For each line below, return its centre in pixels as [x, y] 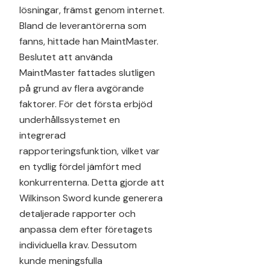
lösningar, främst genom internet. [92, 10]
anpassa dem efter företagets [86, 229]
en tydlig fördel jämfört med [80, 166]
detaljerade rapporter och [77, 213]
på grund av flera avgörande [82, 88]
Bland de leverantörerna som [83, 25]
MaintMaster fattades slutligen [87, 72]
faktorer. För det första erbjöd [86, 104]
